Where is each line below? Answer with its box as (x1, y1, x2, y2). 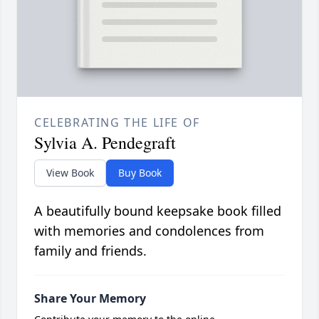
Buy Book (118, 166, 162, 180)
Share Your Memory (34, 291, 146, 307)
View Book (46, 166, 94, 180)
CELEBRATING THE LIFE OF (34, 115, 200, 131)
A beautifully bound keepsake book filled (34, 202, 281, 220)
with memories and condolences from (34, 222, 264, 240)
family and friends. (34, 242, 147, 260)
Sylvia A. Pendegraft (34, 131, 176, 155)
